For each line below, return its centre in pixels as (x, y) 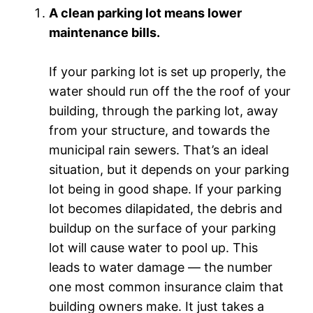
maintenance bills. (105, 32)
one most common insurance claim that (167, 286)
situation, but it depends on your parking (169, 169)
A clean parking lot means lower (146, 13)
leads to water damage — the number (161, 267)
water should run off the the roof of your (170, 91)
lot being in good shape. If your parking (166, 189)
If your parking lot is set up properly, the (168, 71)
